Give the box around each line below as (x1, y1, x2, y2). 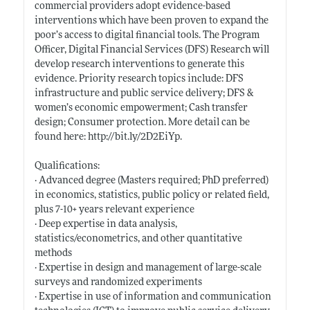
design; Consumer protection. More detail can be (34, 117, 250, 128)
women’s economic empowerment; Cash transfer (34, 102, 248, 113)
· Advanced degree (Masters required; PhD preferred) (34, 175, 268, 186)
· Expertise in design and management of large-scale (34, 262, 262, 273)
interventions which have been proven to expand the (34, 15, 268, 26)
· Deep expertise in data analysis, (34, 219, 177, 230)
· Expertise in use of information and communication (34, 291, 271, 302)
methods (34, 248, 72, 259)
